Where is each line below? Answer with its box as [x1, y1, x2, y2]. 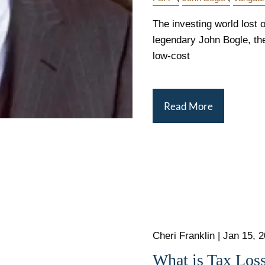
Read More [164, 99, 213, 112]
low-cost [153, 50, 190, 62]
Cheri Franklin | [153, 230, 223, 242]
